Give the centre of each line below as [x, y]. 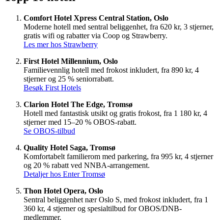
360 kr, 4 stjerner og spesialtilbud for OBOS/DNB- [103, 208]
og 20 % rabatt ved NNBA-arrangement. [87, 165]
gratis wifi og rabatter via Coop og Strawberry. [96, 35]
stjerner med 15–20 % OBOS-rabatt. [80, 122]
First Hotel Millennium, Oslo [71, 61]
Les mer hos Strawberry [61, 44]
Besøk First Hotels [52, 87]
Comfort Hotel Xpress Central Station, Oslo [96, 18]
